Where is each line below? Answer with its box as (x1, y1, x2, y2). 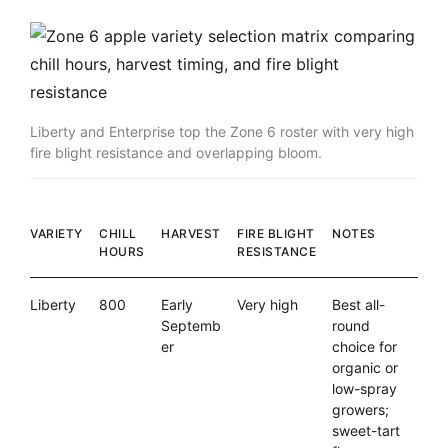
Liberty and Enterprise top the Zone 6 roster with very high (30, 123, 414, 141)
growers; (332, 401, 389, 419)
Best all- (332, 296, 385, 314)
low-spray (332, 380, 397, 398)
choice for (332, 338, 397, 356)
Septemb (161, 317, 221, 335)
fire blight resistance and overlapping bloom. (30, 144, 322, 162)
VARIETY (30, 226, 83, 242)
